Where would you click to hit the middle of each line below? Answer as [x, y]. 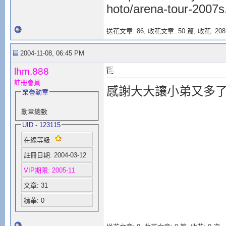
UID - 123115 [41, 125]
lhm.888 [31, 71]
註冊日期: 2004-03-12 [55, 155]
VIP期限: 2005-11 [49, 171]
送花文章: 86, [127, 31]
